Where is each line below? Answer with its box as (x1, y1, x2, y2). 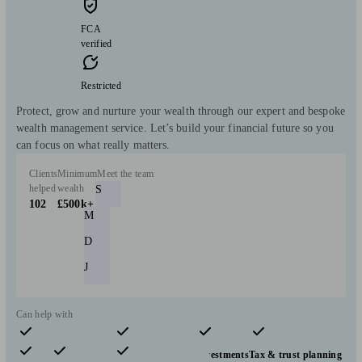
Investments (195, 348, 250, 360)
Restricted (81, 79, 121, 91)
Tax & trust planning (249, 348, 343, 360)
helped (29, 182, 56, 194)
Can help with (16, 308, 73, 320)
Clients (29, 167, 58, 179)
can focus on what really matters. (16, 138, 170, 151)
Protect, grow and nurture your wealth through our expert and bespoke (16, 104, 345, 117)
